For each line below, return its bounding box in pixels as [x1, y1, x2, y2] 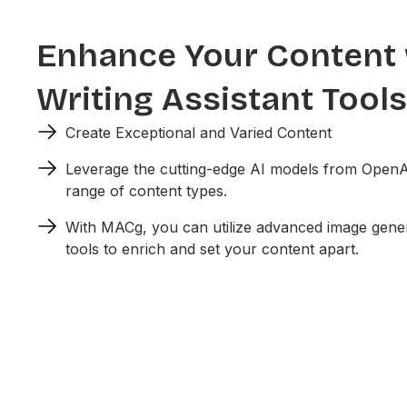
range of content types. [65, 182, 227, 201]
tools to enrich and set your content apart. [65, 240, 359, 259]
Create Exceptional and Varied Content [65, 124, 332, 143]
